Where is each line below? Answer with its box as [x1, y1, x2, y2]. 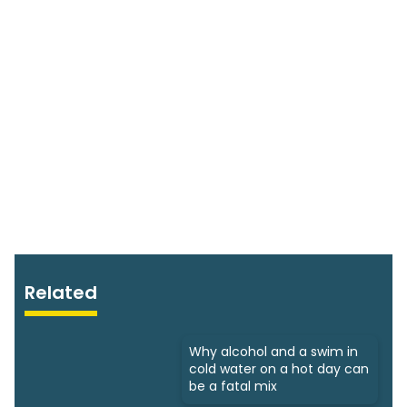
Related [25, 280, 98, 306]
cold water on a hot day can [189, 360, 369, 379]
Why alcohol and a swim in [189, 342, 358, 362]
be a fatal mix [189, 377, 277, 396]
